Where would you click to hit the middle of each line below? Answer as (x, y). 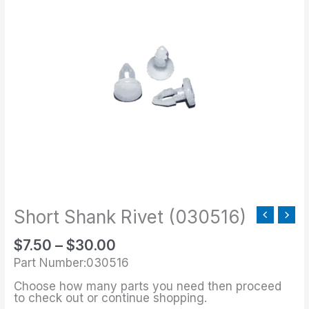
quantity (31, 57)
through (142, 39)
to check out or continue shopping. (111, 298)
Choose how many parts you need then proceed (148, 287)
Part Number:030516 (72, 263)
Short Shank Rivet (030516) (130, 217)
